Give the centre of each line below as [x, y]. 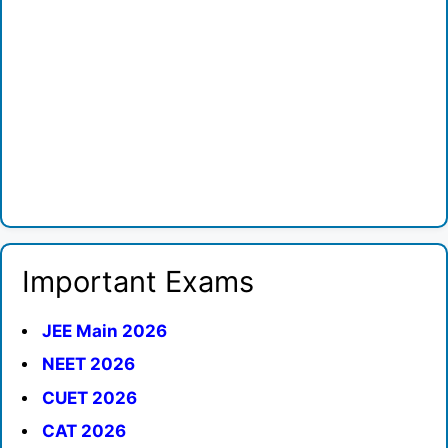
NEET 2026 [88, 364]
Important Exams [138, 281]
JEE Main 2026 [104, 330]
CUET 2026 [89, 397]
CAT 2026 [84, 431]
